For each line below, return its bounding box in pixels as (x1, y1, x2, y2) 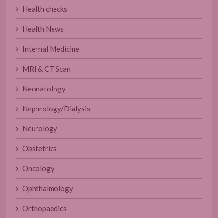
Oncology (18, 163, 54, 173)
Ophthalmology (18, 183, 73, 193)
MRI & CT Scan (18, 64, 71, 73)
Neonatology (18, 84, 66, 93)
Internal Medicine (18, 44, 79, 53)
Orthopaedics (18, 203, 67, 213)
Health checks (18, 4, 67, 13)
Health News (18, 24, 64, 33)
